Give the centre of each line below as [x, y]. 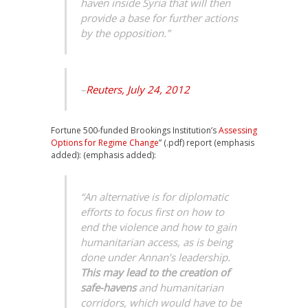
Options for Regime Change [105, 143]
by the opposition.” [125, 33]
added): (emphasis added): [103, 155]
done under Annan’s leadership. [155, 257]
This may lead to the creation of [155, 272]
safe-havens [108, 287]
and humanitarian [180, 287]
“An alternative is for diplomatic [154, 197]
